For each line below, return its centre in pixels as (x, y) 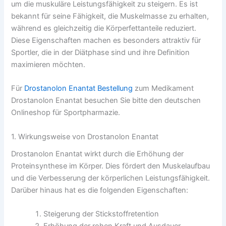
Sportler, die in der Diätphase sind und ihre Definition (101, 52)
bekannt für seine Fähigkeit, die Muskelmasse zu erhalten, (110, 16)
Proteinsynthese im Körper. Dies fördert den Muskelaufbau (111, 166)
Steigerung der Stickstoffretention (101, 214)
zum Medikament (163, 89)
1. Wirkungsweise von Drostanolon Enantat (85, 136)
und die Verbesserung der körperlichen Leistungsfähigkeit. (111, 178)
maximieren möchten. (48, 64)
